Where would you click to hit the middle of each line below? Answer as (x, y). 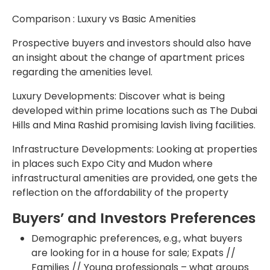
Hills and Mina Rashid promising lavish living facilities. (134, 125)
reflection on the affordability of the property (120, 192)
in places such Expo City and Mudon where (112, 163)
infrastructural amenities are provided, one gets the (135, 178)
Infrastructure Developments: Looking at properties (135, 149)
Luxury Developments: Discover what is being (118, 96)
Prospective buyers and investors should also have (132, 43)
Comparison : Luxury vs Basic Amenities (104, 19)
